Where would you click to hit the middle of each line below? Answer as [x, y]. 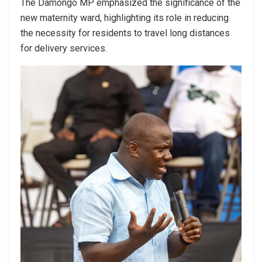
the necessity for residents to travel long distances [125, 33]
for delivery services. [64, 48]
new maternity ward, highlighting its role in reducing [125, 18]
